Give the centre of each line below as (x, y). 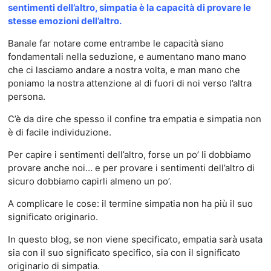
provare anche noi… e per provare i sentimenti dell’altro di (131, 168)
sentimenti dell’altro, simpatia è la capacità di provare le (129, 8)
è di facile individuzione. (59, 132)
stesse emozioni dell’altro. (64, 21)
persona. (26, 96)
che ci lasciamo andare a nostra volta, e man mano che (124, 70)
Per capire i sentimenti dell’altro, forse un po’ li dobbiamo (129, 155)
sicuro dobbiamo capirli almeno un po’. (90, 181)
